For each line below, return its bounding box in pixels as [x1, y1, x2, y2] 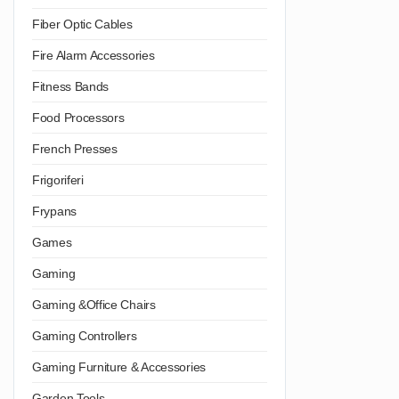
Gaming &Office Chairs [32, 297, 156, 312]
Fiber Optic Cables [32, 16, 133, 31]
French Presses [32, 141, 118, 156]
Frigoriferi [32, 172, 84, 187]
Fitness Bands [32, 78, 110, 94]
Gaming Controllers [32, 328, 137, 343]
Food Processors [32, 110, 125, 125]
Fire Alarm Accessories [32, 47, 155, 62]
